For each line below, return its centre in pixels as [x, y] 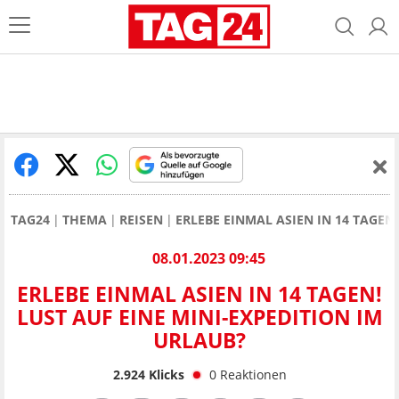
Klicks [164, 374]
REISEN [141, 220]
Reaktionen [253, 374]
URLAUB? [199, 341]
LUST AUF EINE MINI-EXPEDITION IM [199, 318]
